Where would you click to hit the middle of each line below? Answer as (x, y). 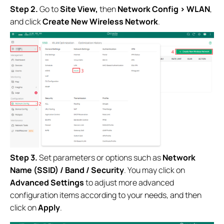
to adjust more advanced (129, 182)
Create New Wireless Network (100, 21)
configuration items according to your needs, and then (106, 195)
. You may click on (154, 170)
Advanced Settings (47, 182)
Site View (78, 9)
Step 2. (24, 9)
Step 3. (24, 157)
